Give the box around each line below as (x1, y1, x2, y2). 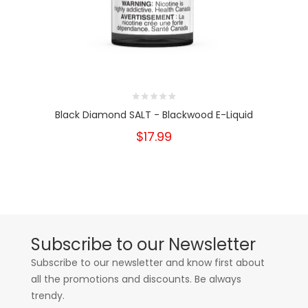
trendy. (31, 289, 65, 302)
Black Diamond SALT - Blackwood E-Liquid (55, 108, 253, 122)
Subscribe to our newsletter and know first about (31, 256, 265, 269)
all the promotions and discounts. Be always (31, 272, 241, 286)
